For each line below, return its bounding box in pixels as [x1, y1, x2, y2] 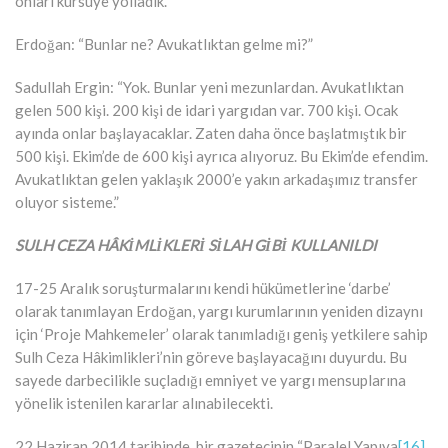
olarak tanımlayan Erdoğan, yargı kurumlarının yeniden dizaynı [15, 301, 423, 320]
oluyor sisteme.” [15, 192, 119, 211]
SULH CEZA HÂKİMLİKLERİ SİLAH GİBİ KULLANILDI [15, 235, 377, 254]
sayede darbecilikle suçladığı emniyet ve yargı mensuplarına [15, 370, 406, 389]
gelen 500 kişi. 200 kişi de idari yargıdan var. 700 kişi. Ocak [15, 100, 398, 119]
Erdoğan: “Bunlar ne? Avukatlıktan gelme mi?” [15, 34, 313, 53]
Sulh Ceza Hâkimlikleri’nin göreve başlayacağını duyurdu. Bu [15, 347, 407, 366]
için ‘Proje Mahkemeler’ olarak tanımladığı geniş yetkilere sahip [15, 324, 428, 343]
